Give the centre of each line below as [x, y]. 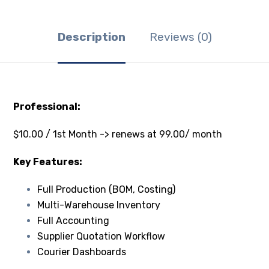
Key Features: [48, 162]
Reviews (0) [180, 37]
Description [91, 37]
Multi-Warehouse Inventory [99, 205]
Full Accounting [74, 221]
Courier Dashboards [82, 252]
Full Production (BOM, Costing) [107, 190]
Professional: [47, 107]
